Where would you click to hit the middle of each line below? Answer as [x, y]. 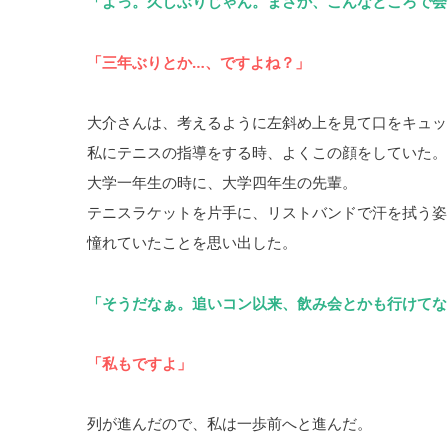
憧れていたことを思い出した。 [192, 242]
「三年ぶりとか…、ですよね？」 [198, 61]
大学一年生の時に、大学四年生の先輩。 [222, 182]
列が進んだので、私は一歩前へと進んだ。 [229, 423]
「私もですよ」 [139, 362]
